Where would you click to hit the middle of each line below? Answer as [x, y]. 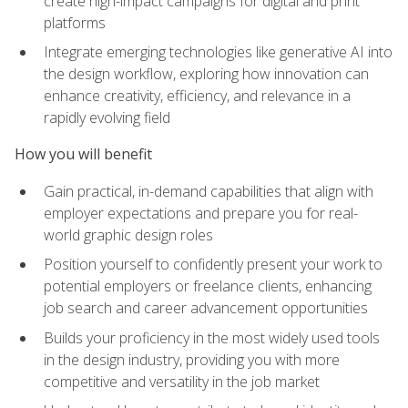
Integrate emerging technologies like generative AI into [218, 52]
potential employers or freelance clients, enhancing [208, 286]
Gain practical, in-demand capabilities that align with [209, 191]
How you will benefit [83, 154]
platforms [75, 22]
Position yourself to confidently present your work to [213, 265]
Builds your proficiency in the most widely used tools [212, 337]
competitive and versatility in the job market [182, 381]
